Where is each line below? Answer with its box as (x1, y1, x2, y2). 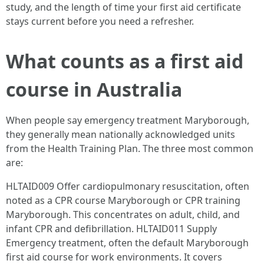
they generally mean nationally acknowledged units (6, 128, 235, 141)
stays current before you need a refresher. (6, 15, 194, 28)
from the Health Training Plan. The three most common (6, 142, 253, 155)
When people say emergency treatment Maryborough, (6, 114, 249, 127)
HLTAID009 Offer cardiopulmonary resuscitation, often (6, 180, 249, 193)
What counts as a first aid (6, 48, 243, 74)
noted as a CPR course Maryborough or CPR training (6, 194, 240, 207)
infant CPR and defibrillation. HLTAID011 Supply (6, 222, 217, 235)
